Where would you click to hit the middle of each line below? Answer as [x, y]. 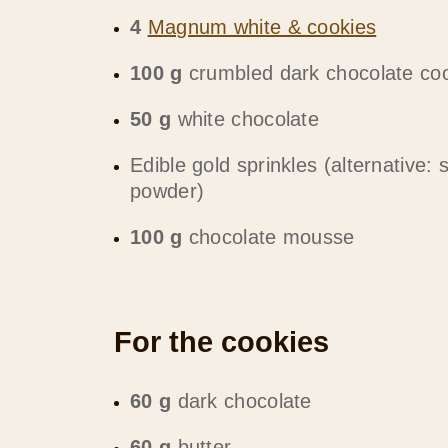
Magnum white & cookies [262, 27]
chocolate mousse [268, 237]
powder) [167, 191]
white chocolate [245, 119]
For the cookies [221, 341]
